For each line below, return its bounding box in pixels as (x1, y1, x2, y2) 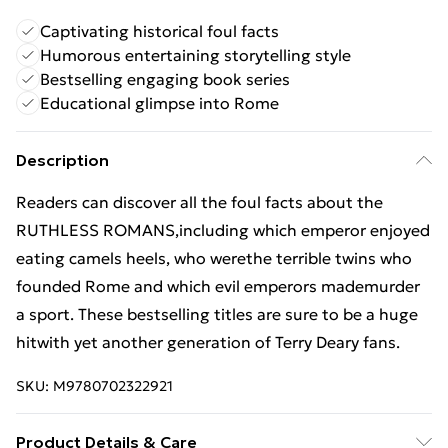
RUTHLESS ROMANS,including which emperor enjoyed (16, 220, 430, 240)
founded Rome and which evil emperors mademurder (16, 276, 420, 296)
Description (16, 150, 109, 170)
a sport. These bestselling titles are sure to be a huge (16, 304, 418, 324)
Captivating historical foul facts (40, 21, 279, 41)
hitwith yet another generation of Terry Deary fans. (16, 332, 400, 352)
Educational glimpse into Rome (40, 93, 279, 113)
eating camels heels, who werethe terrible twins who (16, 248, 412, 268)
